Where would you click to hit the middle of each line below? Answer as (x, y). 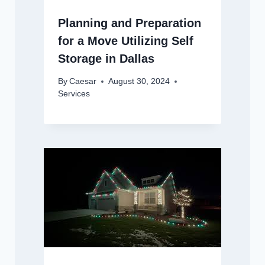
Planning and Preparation (129, 23)
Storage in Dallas (106, 58)
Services (74, 94)
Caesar (83, 82)
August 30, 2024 (139, 82)
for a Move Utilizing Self (125, 41)
